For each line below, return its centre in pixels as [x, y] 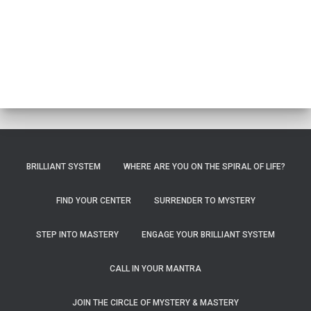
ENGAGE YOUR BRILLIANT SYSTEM [208, 235]
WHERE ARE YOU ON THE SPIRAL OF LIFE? [204, 167]
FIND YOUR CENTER [93, 201]
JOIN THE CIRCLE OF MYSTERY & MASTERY [155, 303]
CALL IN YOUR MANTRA [155, 269]
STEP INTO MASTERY [77, 235]
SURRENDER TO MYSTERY [204, 201]
